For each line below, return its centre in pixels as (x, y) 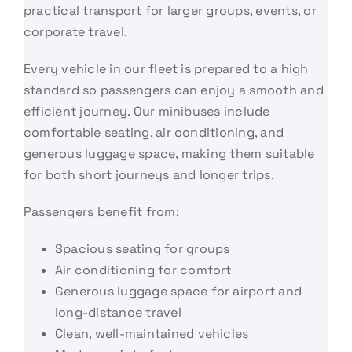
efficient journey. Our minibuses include (147, 111)
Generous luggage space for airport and (178, 291)
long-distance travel (118, 312)
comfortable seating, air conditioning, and (154, 132)
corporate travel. (75, 31)
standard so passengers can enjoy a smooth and (173, 90)
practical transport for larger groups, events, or (170, 10)
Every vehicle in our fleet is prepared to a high (166, 68)
